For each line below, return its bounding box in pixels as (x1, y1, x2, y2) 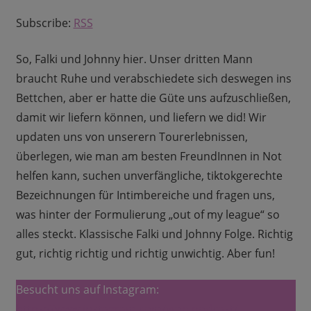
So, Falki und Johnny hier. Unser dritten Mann (15, 51, 253, 67)
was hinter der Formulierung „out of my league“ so (15, 207, 280, 223)
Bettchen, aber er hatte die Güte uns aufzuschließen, (15, 90, 291, 106)
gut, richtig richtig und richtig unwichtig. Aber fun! (15, 246, 275, 262)
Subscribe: (15, 15, 74, 31)
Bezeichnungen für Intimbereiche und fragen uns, (15, 187, 275, 203)
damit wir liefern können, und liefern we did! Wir (15, 110, 267, 126)
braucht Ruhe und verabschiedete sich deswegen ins (15, 71, 292, 87)
